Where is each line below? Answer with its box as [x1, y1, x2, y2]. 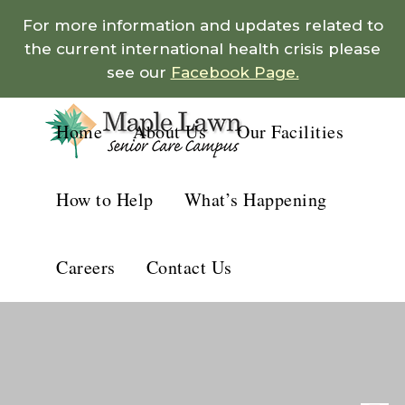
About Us [133, 119, 206, 144]
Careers [56, 255, 116, 279]
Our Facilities [237, 119, 344, 144]
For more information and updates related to [22, 16, 383, 34]
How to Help [56, 187, 154, 212]
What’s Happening [184, 187, 327, 212]
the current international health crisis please [24, 40, 381, 58]
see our [106, 63, 171, 81]
